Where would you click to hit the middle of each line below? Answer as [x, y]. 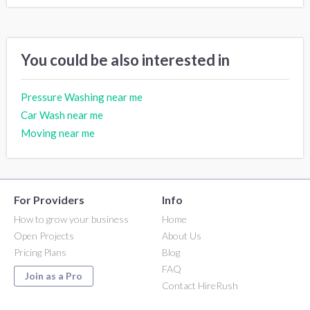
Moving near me [58, 133]
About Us [182, 235]
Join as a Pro [54, 275]
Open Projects [44, 235]
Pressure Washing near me [82, 97]
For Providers [49, 199]
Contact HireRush [200, 285]
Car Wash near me [62, 115]
